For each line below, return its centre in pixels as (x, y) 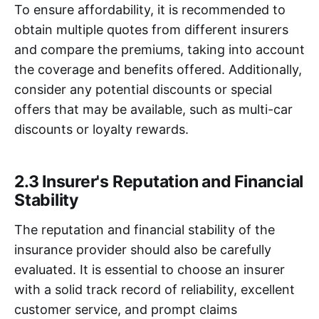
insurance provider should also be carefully (143, 249)
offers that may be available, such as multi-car (153, 109)
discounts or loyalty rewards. (101, 129)
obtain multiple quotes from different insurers (151, 29)
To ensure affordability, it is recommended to (150, 9)
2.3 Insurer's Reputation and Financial (159, 181)
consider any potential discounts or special (143, 89)
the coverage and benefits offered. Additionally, (158, 69)
